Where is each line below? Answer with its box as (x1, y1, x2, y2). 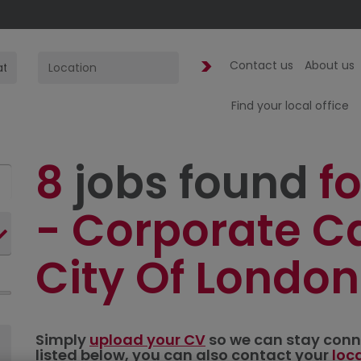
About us (305, 57, 355, 73)
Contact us (230, 57, 293, 73)
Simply (35, 330, 89, 350)
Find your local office (231, 98, 349, 114)
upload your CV (89, 330, 205, 350)
